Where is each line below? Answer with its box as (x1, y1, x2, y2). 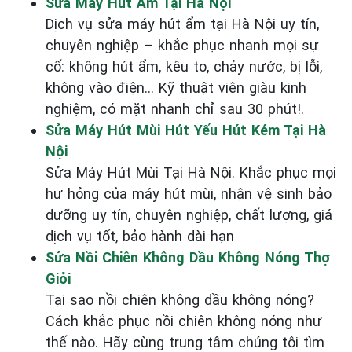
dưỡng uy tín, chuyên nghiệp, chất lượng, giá (46, 206, 332, 223)
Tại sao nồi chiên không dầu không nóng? (46, 291, 314, 308)
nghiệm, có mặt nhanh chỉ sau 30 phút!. (46, 100, 304, 117)
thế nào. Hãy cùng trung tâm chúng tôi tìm (46, 333, 324, 350)
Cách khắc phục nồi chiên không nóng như (46, 312, 322, 329)
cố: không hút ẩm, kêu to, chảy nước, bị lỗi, (46, 57, 322, 75)
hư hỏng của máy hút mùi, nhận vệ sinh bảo (46, 185, 332, 202)
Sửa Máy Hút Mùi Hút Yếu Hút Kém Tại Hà (46, 121, 326, 138)
